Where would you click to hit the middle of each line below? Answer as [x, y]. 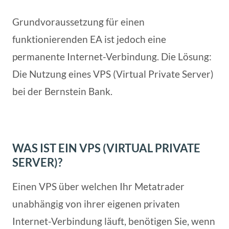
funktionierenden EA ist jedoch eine [89, 39]
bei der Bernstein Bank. [62, 91]
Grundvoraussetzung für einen [78, 21]
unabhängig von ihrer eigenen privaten [96, 203]
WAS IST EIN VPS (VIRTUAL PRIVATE [106, 148]
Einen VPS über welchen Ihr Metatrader [98, 186]
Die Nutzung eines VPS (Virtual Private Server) [113, 74]
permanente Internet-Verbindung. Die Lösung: [112, 56]
